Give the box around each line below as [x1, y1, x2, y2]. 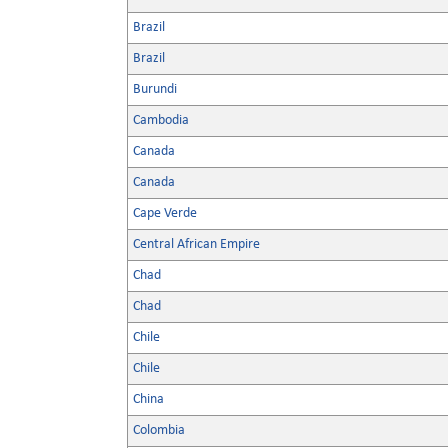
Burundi [133, 82, 177, 97]
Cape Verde [133, 206, 197, 221]
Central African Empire [133, 237, 260, 252]
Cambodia [133, 113, 189, 128]
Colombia [133, 423, 185, 438]
